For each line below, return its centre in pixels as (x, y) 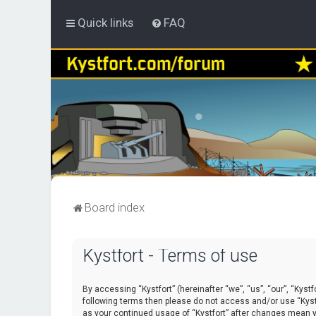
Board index (115, 207)
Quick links (105, 23)
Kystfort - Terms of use (170, 256)
